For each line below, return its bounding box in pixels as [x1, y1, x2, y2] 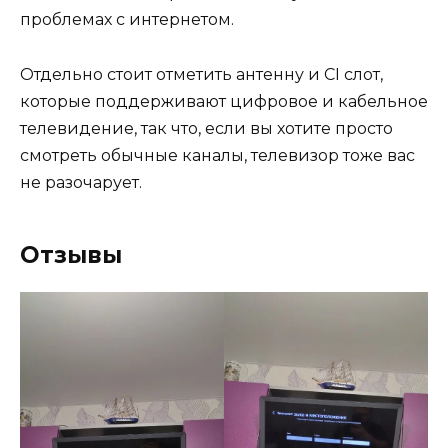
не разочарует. [20, 172, 142, 192]
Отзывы [20, 240, 122, 269]
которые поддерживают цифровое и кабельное [20, 91, 428, 111]
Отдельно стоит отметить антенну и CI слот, [20, 64, 383, 84]
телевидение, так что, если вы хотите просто [20, 118, 393, 138]
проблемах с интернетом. [20, 10, 234, 30]
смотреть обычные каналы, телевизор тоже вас [20, 145, 415, 165]
